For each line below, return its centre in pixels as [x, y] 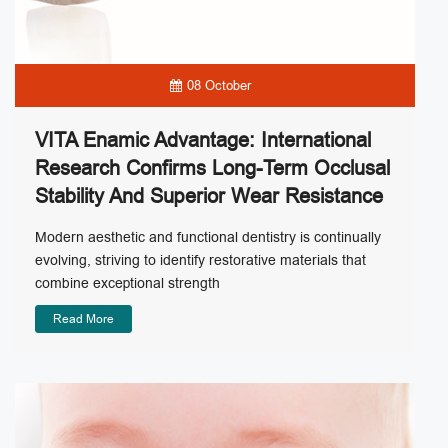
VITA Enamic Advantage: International [203, 140]
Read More [83, 318]
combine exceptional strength [127, 283]
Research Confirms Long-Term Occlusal [212, 168]
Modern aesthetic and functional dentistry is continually [208, 237]
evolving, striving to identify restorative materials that [200, 260]
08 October [218, 85]
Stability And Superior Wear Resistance [209, 196]
